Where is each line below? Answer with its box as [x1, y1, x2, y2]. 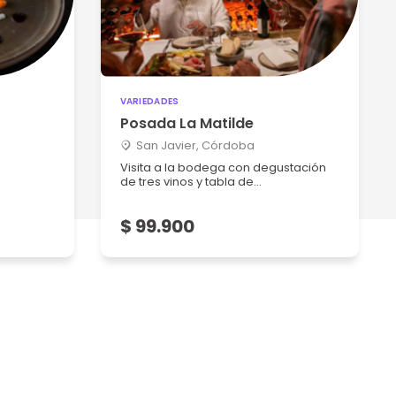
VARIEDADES [119, 95, 179, 108]
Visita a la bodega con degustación [119, 159, 326, 176]
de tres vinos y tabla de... [119, 173, 262, 190]
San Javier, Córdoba [135, 137, 255, 154]
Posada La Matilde [119, 113, 254, 133]
